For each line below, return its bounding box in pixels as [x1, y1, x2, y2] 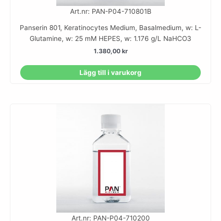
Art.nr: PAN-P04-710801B [70, 7, 151, 15]
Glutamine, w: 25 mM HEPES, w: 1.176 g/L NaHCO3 [30, 34, 191, 42]
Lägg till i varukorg [79, 68, 142, 76]
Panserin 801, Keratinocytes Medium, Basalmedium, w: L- [20, 23, 201, 32]
